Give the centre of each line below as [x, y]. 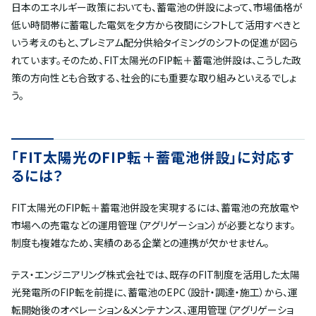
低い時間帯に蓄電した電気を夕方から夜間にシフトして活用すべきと [156, 25]
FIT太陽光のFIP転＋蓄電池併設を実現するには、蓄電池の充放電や [155, 208]
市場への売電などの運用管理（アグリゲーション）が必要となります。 [153, 225]
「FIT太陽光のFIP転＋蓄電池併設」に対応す [153, 157]
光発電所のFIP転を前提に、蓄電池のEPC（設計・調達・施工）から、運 [154, 292]
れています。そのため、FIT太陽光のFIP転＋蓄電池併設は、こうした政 [156, 60]
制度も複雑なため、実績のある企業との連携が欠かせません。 [140, 243]
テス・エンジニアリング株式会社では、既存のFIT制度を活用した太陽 [156, 275]
